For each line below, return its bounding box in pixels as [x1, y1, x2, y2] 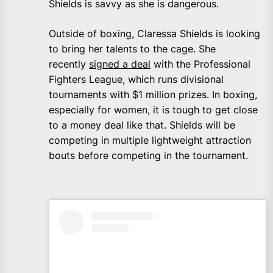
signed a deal [89, 58, 151, 71]
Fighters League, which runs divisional [49, 73, 224, 86]
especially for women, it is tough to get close [49, 104, 258, 116]
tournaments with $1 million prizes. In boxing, [49, 88, 257, 101]
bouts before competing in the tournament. [49, 149, 248, 162]
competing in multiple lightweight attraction [49, 134, 251, 147]
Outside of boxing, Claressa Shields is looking [49, 27, 260, 40]
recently [49, 58, 89, 71]
